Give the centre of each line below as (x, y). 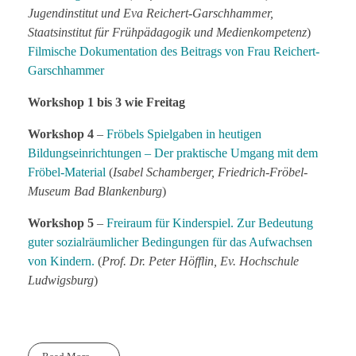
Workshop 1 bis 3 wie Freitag (106, 102)
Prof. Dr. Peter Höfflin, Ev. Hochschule (200, 261)
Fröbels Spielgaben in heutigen (184, 133)
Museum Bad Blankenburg (95, 191)
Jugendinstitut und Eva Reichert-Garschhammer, (151, 13)
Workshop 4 (62, 133)
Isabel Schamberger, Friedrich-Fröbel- (210, 172)
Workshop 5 (61, 222)
